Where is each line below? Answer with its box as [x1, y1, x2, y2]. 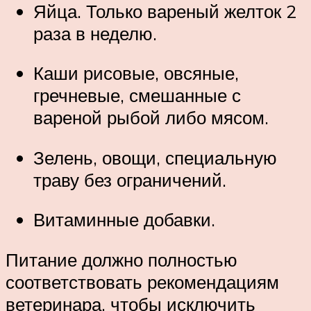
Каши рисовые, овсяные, [33, 62, 239, 85]
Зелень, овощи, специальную [33, 146, 277, 169]
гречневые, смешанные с [33, 84, 241, 107]
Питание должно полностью [6, 248, 237, 271]
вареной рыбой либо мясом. [33, 106, 269, 129]
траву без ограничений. [33, 168, 226, 191]
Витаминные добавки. [33, 208, 215, 231]
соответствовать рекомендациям [6, 270, 279, 293]
